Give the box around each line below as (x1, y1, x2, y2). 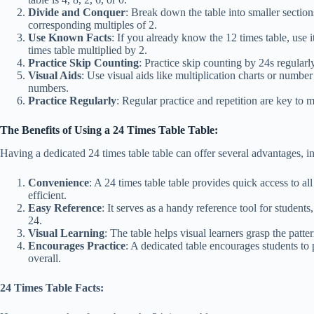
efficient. (28, 189, 67, 201)
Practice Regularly (28, 95, 116, 107)
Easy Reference (28, 201, 102, 214)
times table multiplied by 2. (28, 44, 147, 57)
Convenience (28, 176, 89, 189)
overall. (28, 252, 61, 264)
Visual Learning (28, 226, 104, 239)
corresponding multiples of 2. (28, 19, 157, 32)
